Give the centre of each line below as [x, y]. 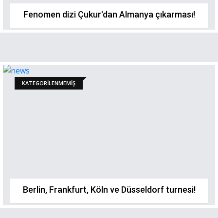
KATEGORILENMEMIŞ [49, 83]
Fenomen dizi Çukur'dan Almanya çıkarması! [109, 14]
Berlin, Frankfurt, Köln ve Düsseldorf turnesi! [109, 190]
